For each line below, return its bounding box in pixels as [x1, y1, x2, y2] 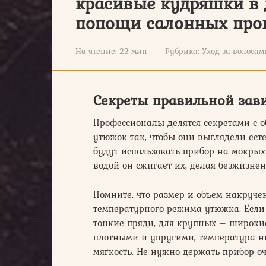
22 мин [117, 45, 147, 57]
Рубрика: [165, 45, 199, 57]
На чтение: [75, 45, 117, 57]
